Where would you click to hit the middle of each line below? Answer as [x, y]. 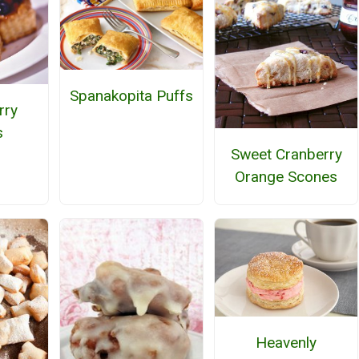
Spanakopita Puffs [131, 95]
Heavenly [286, 343]
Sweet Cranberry [286, 155]
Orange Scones [286, 177]
